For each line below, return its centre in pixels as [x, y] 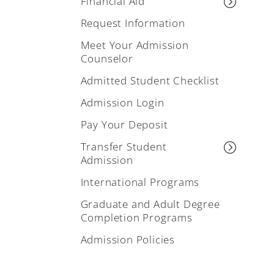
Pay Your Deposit [124, 124]
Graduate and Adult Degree [150, 204]
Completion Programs [136, 217]
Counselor [107, 58]
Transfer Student [124, 146]
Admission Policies [128, 239]
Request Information [133, 23]
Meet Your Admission [135, 45]
